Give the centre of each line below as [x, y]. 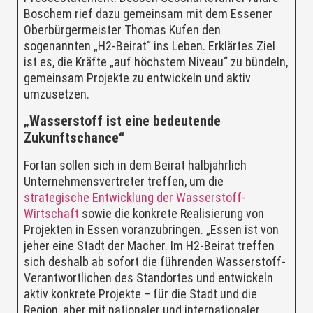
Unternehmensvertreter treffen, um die [124, 181]
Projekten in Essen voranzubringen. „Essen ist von [151, 229]
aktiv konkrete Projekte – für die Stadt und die [140, 293]
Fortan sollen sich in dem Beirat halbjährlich [135, 165]
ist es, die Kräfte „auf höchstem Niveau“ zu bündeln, [156, 62]
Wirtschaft [51, 213]
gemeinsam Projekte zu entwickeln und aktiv [137, 78]
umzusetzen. [57, 94]
